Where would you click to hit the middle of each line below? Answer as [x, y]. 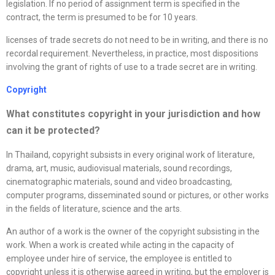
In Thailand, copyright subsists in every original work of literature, [130, 155]
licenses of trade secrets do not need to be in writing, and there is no [137, 40]
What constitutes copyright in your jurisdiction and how [133, 114]
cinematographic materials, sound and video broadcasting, [119, 182]
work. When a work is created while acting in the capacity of [120, 245]
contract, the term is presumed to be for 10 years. [102, 17]
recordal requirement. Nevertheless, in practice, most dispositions [132, 54]
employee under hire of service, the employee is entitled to [119, 259]
